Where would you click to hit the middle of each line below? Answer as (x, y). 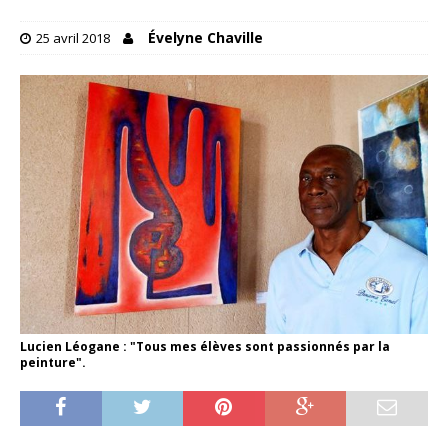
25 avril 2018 (73, 38)
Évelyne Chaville (205, 38)
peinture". (53, 363)
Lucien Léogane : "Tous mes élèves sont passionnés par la (205, 347)
